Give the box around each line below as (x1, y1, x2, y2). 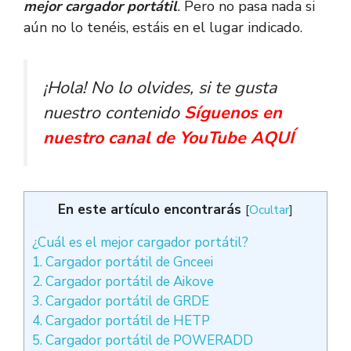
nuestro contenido (43, 101, 184, 125)
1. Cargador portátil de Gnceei (32, 253, 213, 272)
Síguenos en (184, 101, 282, 125)
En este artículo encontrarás (58, 201, 241, 219)
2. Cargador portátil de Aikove (32, 273, 214, 291)
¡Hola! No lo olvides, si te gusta (43, 76, 277, 100)
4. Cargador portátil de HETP (32, 312, 210, 331)
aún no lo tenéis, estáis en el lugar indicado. (24, 18, 302, 37)
